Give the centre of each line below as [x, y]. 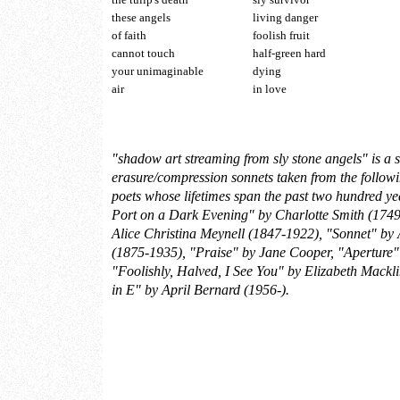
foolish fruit [281, 36]
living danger [285, 18]
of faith [129, 36]
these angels [141, 18]
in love [269, 89]
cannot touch [143, 54]
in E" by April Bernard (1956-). [200, 289]
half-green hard [289, 54]
